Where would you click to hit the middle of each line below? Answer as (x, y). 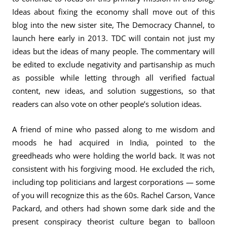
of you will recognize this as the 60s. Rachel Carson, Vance (113, 195)
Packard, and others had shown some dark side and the (113, 208)
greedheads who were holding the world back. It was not (113, 156)
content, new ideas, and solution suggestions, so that (113, 91)
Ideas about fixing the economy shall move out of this (113, 12)
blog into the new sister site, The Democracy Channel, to (113, 25)
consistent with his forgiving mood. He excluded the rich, (113, 169)
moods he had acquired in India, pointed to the (113, 142)
